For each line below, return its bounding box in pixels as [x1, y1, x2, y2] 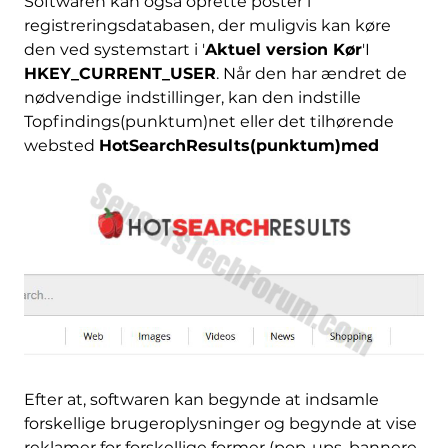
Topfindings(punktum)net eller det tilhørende [23, 111, 394, 131]
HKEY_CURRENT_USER [23, 63, 216, 83]
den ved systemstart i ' [23, 39, 205, 59]
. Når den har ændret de [215, 63, 407, 83]
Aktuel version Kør [204, 39, 362, 59]
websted [23, 135, 99, 155]
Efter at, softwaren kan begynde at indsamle [23, 389, 379, 409]
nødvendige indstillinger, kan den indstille [23, 87, 361, 107]
